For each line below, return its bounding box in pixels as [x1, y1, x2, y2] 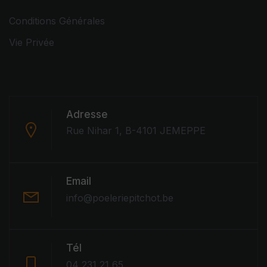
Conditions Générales [9, 14, 105, 27]
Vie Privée [9, 36, 54, 48]
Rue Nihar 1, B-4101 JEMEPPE [66, 124, 206, 136]
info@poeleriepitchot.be [66, 191, 173, 204]
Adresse [66, 108, 108, 120]
